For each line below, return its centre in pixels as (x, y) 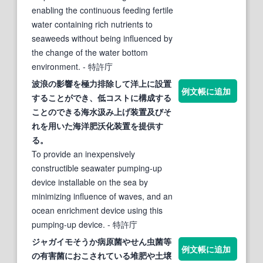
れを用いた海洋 (60, 125)
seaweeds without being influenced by (102, 38)
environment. (56, 66)
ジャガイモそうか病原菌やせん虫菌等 (102, 241)
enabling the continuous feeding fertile (102, 10)
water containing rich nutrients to (92, 24)
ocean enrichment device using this (97, 210)
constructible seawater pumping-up (97, 168)
